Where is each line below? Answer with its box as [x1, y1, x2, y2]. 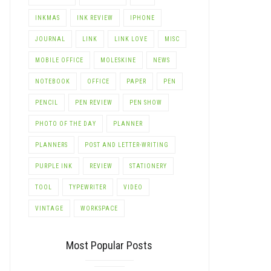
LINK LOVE [114, 35, 148, 42]
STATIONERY [129, 162, 167, 169]
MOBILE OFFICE [34, 56, 83, 64]
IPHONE [129, 14, 155, 21]
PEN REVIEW [74, 99, 113, 106]
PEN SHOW [129, 99, 162, 106]
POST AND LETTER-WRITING [84, 141, 169, 148]
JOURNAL [34, 35, 65, 42]
